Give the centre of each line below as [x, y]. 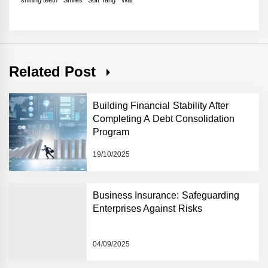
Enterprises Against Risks [147, 208]
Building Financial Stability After [161, 105]
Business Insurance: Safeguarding [166, 195]
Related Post [55, 71]
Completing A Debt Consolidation [164, 118]
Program [111, 132]
